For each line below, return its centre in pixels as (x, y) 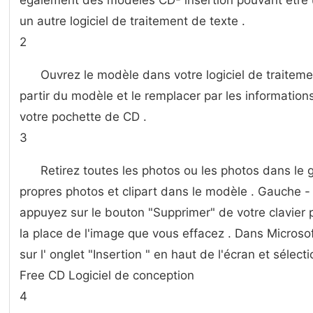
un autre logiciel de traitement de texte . (132, 21)
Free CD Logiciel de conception (107, 275)
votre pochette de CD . (83, 117)
